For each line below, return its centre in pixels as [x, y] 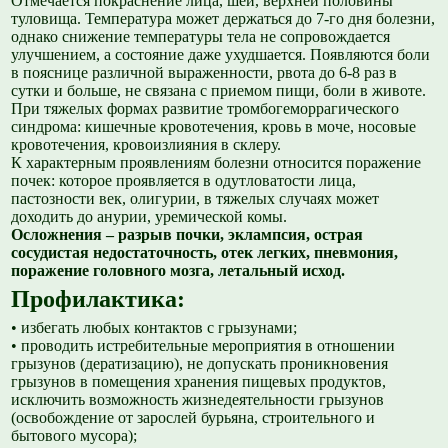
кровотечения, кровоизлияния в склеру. [146, 145]
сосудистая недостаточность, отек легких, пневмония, [205, 253]
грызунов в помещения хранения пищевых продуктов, [199, 382]
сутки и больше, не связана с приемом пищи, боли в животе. [219, 91]
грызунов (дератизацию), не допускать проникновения [200, 364]
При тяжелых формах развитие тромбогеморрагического [205, 109]
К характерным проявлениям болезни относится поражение [216, 163]
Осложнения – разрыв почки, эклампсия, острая [187, 235]
